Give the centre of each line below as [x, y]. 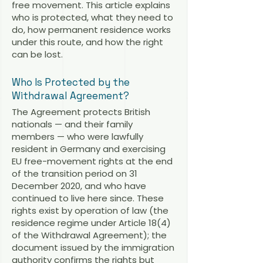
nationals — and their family [72, 124]
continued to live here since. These [88, 198]
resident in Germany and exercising [89, 149]
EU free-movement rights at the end [92, 161]
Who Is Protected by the [71, 82]
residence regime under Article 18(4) [91, 222]
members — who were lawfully [77, 136]
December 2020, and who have [79, 186]
